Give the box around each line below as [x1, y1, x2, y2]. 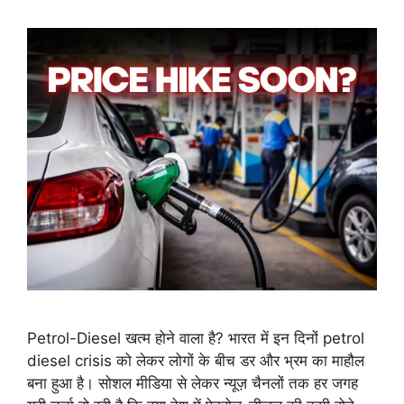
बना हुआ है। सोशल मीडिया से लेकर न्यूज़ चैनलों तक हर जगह [27, 373, 358, 392]
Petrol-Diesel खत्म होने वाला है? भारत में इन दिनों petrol [27, 328, 364, 347]
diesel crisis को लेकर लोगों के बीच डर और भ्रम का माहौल [27, 351, 364, 370]
